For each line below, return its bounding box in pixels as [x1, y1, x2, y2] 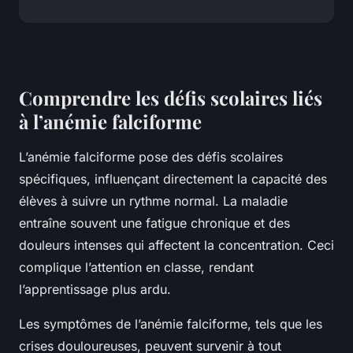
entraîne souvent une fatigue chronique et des [19, 215, 290, 232]
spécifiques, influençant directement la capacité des [19, 171, 327, 188]
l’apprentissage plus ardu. [19, 281, 171, 298]
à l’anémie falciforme [19, 109, 202, 135]
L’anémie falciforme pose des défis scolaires [19, 149, 283, 165]
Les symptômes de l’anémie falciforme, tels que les [19, 316, 322, 333]
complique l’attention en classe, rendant [19, 259, 254, 276]
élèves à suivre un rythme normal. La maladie [19, 193, 288, 210]
